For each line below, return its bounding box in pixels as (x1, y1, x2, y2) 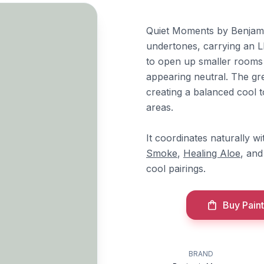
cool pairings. (146, 163, 206, 174)
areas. (146, 101, 173, 113)
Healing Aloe (183, 147, 240, 159)
